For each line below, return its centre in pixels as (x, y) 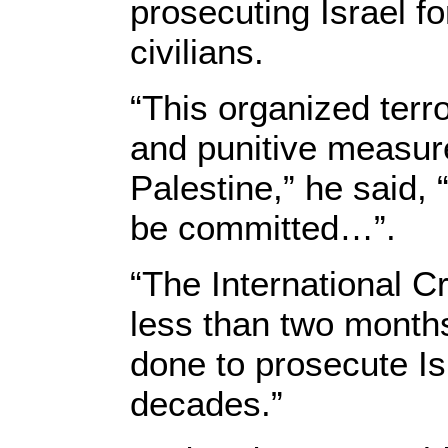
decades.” (206, 403)
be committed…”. (263, 227)
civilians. (197, 51)
